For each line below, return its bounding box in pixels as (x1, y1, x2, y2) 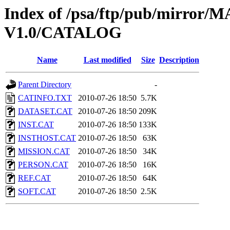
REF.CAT (18, 174, 51, 183)
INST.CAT (18, 120, 54, 129)
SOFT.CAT (18, 187, 56, 196)
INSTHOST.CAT (18, 133, 76, 143)
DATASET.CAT (18, 107, 72, 116)
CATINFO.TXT (18, 93, 72, 103)
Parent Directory (18, 80, 71, 89)
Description (159, 55, 199, 65)
